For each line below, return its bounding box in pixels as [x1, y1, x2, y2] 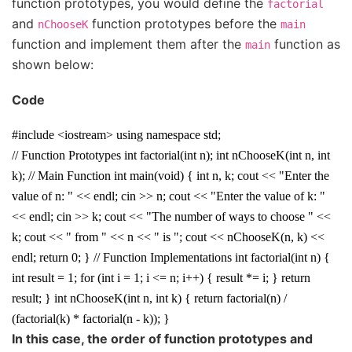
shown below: [12, 57, 93, 73]
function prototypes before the [88, 16, 280, 32]
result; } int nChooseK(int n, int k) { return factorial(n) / [12, 291, 287, 306]
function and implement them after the [12, 36, 245, 53]
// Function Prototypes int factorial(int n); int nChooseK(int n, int [12, 148, 330, 163]
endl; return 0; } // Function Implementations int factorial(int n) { [12, 251, 330, 265]
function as [270, 36, 340, 53]
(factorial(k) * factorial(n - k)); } [12, 312, 170, 326]
